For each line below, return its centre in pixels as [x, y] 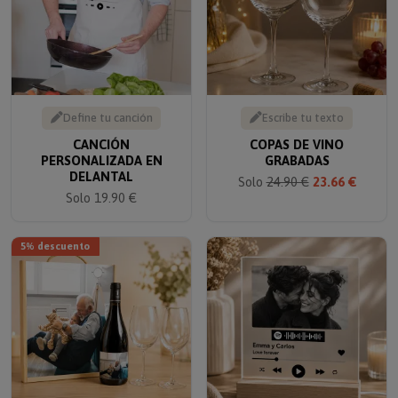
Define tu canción [107, 106]
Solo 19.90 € [101, 186]
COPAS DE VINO [297, 132]
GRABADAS [297, 148]
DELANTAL [101, 164]
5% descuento [56, 235]
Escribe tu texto [303, 106]
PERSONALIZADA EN [101, 148]
